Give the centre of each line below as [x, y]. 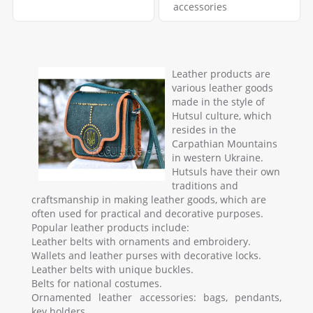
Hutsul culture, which [222, 115]
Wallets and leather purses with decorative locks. [146, 255]
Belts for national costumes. [97, 283]
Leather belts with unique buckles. [112, 269]
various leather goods [223, 87]
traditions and [205, 185]
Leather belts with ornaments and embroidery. [141, 241]
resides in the [204, 129]
